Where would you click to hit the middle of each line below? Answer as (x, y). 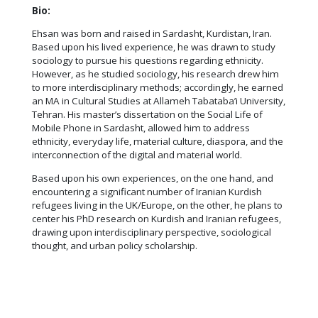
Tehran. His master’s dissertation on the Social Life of (147, 115)
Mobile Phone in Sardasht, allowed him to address (141, 128)
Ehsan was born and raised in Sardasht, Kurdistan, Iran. (152, 34)
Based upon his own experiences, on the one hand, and (153, 178)
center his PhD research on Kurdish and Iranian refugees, (157, 218)
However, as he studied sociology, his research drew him (155, 74)
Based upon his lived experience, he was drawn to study (154, 47)
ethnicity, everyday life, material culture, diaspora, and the (158, 142)
